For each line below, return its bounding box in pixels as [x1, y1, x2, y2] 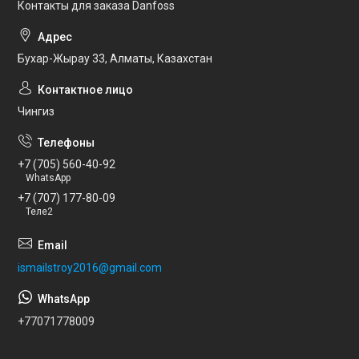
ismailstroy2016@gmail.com [18, 260, 162, 274]
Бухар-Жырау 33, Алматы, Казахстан [18, 52, 212, 66]
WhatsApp [26, 171, 71, 184]
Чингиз [18, 105, 54, 119]
